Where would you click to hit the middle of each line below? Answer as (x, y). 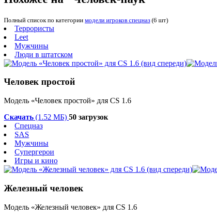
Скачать (20, 117)
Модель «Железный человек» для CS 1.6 (70, 207)
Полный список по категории (44, 20)
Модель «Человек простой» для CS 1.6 (68, 101)
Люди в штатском (44, 54)
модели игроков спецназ (117, 20)
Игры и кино (36, 161)
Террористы (34, 28)
